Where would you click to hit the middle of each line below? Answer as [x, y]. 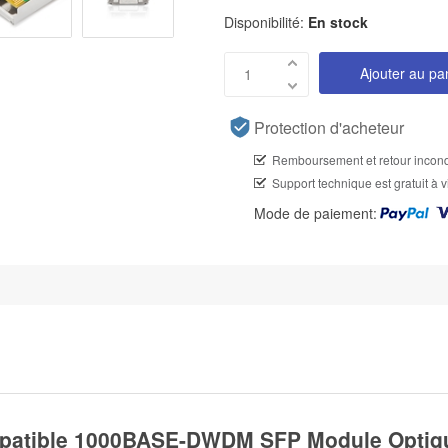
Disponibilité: [264, 21]
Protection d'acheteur [329, 127]
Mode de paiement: [315, 213]
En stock [338, 21]
